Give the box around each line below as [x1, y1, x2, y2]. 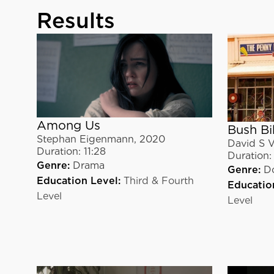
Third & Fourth [124, 175, 194, 187]
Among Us [37, 118, 100, 133]
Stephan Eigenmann [37, 133, 134, 146]
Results [37, 7, 115, 33]
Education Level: [37, 175, 120, 187]
